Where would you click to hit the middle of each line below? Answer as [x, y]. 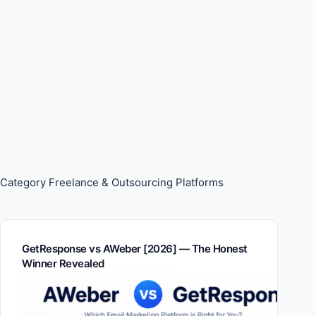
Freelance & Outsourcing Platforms [135, 182]
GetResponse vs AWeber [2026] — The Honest [135, 249]
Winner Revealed [63, 263]
